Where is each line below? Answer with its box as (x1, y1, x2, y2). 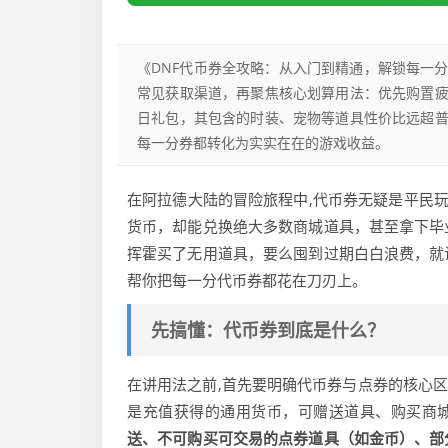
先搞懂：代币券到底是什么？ (151, 318, 385, 342)
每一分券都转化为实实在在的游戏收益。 (137, 133, 389, 152)
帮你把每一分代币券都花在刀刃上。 (127, 270, 367, 290)
